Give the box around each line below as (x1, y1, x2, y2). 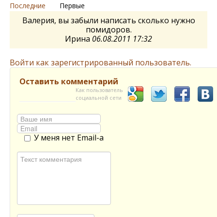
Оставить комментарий (19, 76, 118, 87)
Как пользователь (76, 86, 123, 93)
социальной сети (76, 93, 122, 101)
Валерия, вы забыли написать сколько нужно (22, 15, 195, 26)
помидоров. (85, 24, 132, 35)
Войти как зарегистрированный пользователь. (10, 57, 191, 68)
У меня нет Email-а (34, 132, 104, 143)
